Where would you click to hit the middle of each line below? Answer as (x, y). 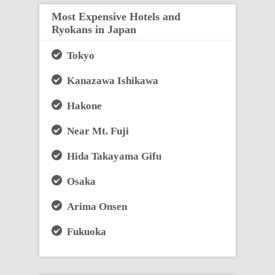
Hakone (82, 106)
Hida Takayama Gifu (112, 156)
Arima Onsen (95, 206)
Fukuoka (84, 231)
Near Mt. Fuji (95, 131)
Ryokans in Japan (94, 29)
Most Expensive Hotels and (116, 16)
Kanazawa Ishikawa (110, 80)
